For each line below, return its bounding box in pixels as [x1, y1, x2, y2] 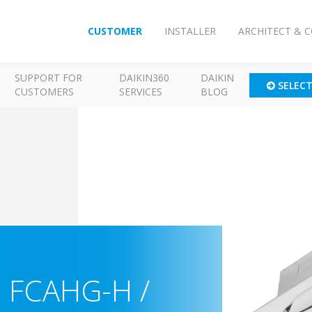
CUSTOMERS [15, 85, 75, 98]
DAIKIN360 [118, 71, 169, 84]
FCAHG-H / [1, 270, 150, 310]
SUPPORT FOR [15, 71, 83, 84]
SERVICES [118, 85, 162, 98]
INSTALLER [164, 24, 216, 38]
